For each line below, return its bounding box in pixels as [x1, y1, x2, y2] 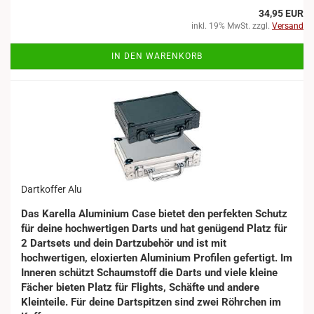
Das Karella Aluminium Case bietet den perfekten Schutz [21, 207, 287, 220]
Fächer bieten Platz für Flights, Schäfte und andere [21, 281, 259, 294]
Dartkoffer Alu [21, 184, 82, 195]
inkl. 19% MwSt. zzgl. [191, 21, 272, 31]
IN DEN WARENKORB [111, 51, 203, 61]
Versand [272, 21, 303, 31]
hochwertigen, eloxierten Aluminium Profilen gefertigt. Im [21, 252, 292, 264]
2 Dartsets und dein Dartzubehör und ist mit [21, 237, 226, 250]
